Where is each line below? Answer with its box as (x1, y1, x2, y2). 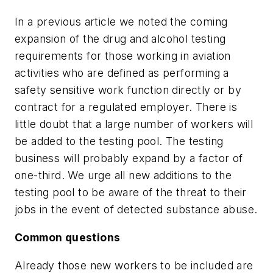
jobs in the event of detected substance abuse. (15, 203, 258, 216)
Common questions (15, 231, 121, 244)
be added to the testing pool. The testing (15, 135, 224, 148)
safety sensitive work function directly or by (15, 83, 241, 97)
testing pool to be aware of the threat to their (15, 186, 247, 199)
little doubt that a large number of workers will (15, 118, 253, 131)
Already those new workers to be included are (15, 258, 253, 272)
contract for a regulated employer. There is (15, 101, 238, 114)
